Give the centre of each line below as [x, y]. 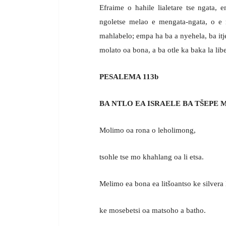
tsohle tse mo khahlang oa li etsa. [152, 157]
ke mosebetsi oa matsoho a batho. [153, 210]
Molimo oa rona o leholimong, [148, 130]
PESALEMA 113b [129, 76]
